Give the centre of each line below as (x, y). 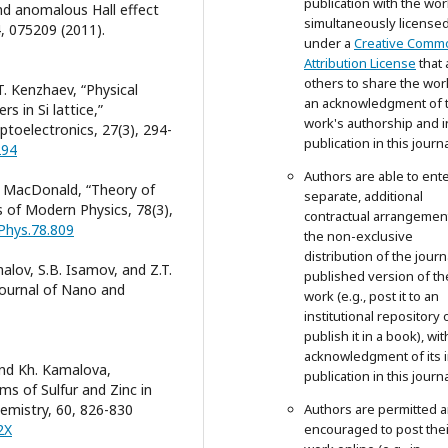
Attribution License (360, 63)
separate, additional (363, 196)
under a (329, 43)
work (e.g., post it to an (371, 296)
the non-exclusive (358, 236)
